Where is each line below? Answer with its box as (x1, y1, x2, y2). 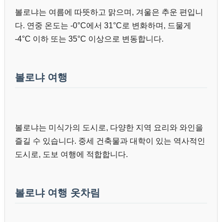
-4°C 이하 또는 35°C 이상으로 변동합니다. (15, 34, 164, 43)
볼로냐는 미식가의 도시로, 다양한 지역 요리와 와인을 (15, 123, 203, 132)
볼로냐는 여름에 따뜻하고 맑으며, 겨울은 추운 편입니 (15, 7, 203, 16)
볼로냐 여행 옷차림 (15, 187, 100, 198)
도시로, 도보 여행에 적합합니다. (15, 150, 128, 159)
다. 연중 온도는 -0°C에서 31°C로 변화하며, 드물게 (15, 21, 191, 30)
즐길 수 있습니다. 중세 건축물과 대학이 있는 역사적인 (15, 137, 205, 145)
